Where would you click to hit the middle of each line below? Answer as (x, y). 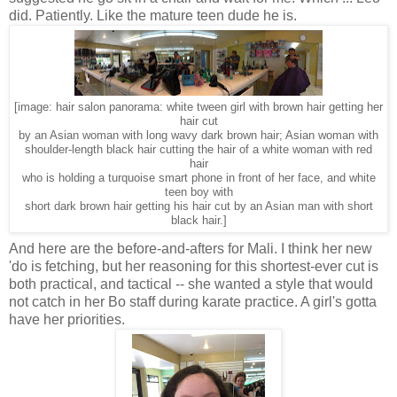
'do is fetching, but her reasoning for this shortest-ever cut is (194, 266)
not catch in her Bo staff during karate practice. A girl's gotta (193, 301)
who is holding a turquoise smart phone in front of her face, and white (198, 178)
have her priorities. (67, 319)
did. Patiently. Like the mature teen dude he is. (153, 15)
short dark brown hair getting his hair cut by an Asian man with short (198, 206)
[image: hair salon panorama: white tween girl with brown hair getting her (198, 107)
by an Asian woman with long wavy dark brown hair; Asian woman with (198, 135)
